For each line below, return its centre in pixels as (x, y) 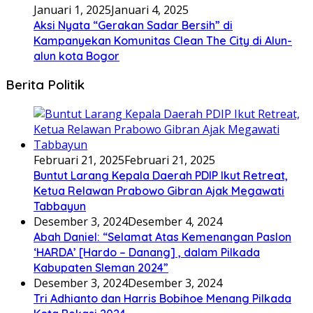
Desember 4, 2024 (175, 222)
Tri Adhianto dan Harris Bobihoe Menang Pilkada (162, 299)
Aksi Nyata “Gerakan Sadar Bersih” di (133, 25)
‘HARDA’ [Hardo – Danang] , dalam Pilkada (147, 253)
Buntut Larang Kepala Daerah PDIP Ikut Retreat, (161, 176)
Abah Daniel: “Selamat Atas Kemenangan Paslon (162, 237)
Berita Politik (45, 85)
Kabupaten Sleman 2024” (101, 268)
